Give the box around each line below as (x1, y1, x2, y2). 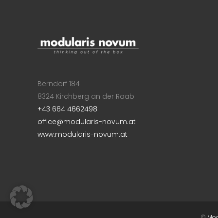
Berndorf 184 (37, 78, 80, 89)
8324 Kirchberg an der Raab (37, 91, 134, 101)
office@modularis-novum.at (37, 116, 136, 127)
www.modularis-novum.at (37, 129, 127, 139)
